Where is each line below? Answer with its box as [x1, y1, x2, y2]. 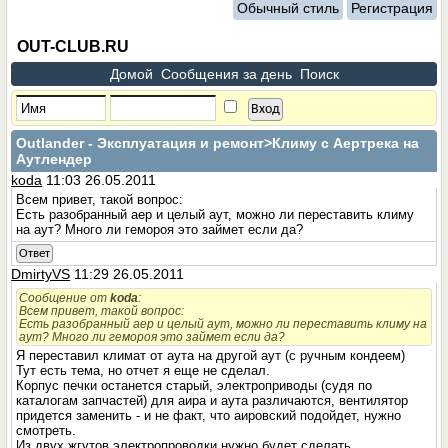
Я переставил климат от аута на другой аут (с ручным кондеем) [16, 348, 406, 363]
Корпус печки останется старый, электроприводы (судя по [16, 378, 373, 393]
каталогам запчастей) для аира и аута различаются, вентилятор [16, 393, 409, 408]
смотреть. [16, 423, 77, 438]
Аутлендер [16, 151, 93, 167]
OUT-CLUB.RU [17, 38, 130, 55]
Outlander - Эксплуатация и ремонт [16, 135, 265, 151]
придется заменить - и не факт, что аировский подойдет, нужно [16, 408, 402, 423]
